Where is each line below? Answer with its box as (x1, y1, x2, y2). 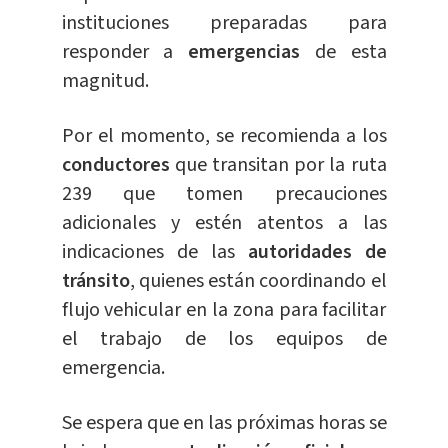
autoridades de (247, 238, 387, 267)
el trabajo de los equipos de (61, 325, 387, 354)
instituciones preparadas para (61, 9, 387, 38)
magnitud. (61, 67, 149, 96)
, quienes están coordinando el (129, 267, 387, 296)
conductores (61, 151, 175, 180)
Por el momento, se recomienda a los (61, 122, 387, 151)
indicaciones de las (61, 238, 248, 267)
